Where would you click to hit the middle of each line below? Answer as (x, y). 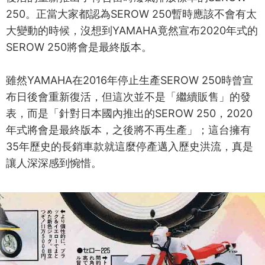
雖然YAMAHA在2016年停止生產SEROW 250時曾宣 (130, 80)
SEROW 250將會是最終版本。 (79, 47)
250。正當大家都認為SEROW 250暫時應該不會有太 (131, 14)
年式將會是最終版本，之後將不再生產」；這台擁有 (128, 130)
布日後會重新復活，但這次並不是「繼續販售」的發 (128, 96)
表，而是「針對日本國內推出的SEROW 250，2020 (129, 113)
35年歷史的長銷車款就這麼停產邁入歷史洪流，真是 (130, 146)
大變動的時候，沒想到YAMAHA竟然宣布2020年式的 (132, 30)
